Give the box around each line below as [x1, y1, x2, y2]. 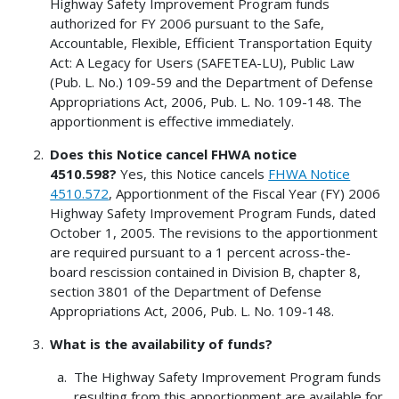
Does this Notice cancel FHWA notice [50, 144, 297, 163]
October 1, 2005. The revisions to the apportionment [50, 223, 379, 241]
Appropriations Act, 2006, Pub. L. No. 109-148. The [50, 92, 362, 110]
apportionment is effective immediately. [50, 111, 295, 130]
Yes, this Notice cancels [120, 164, 269, 183]
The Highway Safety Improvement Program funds [73, 367, 381, 386]
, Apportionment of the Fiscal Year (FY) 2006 [109, 183, 381, 202]
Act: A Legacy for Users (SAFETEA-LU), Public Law [50, 53, 355, 71]
